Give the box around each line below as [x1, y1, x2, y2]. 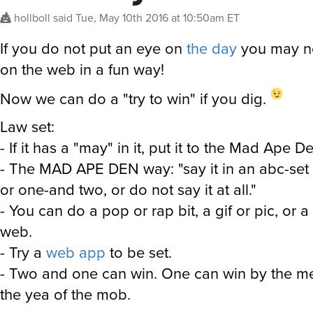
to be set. [105, 241, 172, 264]
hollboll [14, 10, 50, 26]
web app [46, 241, 105, 264]
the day [187, 37, 237, 60]
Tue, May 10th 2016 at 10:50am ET [75, 10, 240, 26]
